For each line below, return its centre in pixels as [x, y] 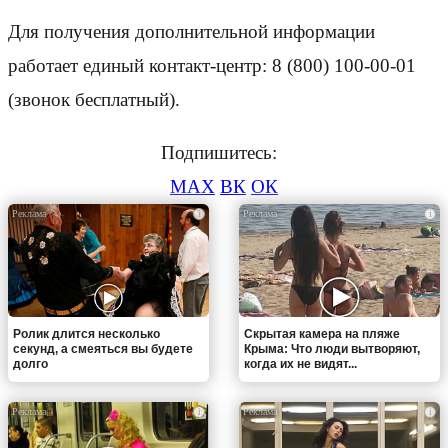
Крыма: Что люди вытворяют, [332, 348]
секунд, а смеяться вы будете [103, 348]
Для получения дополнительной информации [191, 32]
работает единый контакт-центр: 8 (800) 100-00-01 [212, 66]
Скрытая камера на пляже [322, 333]
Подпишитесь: [224, 153]
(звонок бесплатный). [94, 100]
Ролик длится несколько [86, 333]
